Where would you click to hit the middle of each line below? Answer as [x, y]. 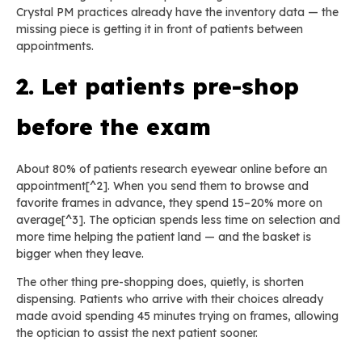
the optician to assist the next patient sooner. [137, 333]
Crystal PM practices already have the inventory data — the [177, 13]
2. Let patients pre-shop [158, 86]
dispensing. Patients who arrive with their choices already [170, 299]
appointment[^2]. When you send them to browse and [162, 185]
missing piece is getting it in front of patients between [160, 29]
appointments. [55, 46]
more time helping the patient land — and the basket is [164, 236]
